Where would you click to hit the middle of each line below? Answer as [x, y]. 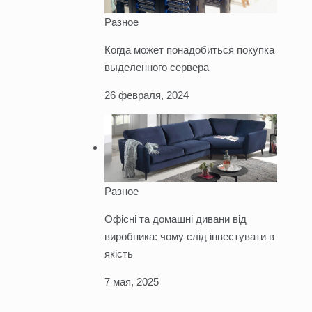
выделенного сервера [156, 67]
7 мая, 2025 [131, 282]
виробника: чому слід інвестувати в [189, 237]
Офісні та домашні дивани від [175, 219]
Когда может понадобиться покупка [189, 49]
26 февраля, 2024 [146, 95]
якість [118, 254]
